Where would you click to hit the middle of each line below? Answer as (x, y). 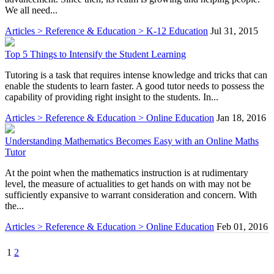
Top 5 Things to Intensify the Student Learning (95, 54)
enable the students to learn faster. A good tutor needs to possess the (135, 86)
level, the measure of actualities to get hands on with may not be (128, 183)
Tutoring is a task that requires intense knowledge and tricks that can (136, 75)
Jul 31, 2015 (234, 31)
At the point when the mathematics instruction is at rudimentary (127, 172)
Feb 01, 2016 (242, 226)
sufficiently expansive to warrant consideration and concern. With (131, 194)
